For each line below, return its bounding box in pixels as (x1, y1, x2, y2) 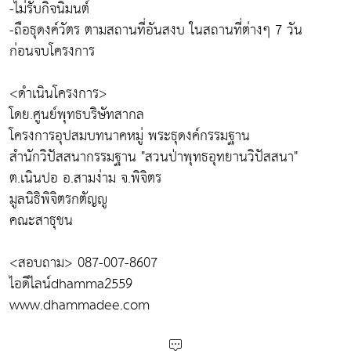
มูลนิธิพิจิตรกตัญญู (9, 186, 107, 212)
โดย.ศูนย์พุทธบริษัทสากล (9, 102, 144, 128)
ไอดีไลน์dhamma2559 (9, 271, 132, 297)
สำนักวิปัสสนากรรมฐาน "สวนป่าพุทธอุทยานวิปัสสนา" (9, 144, 298, 170)
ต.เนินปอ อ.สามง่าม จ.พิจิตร (9, 165, 161, 191)
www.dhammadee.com (9, 292, 150, 318)
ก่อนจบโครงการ (9, 38, 95, 64)
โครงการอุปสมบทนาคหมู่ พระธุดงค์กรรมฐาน (9, 123, 250, 149)
